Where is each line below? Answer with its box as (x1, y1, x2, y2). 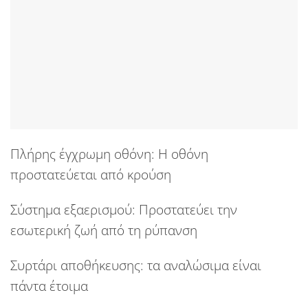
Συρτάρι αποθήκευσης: (10, 255, 144, 274)
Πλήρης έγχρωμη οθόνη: (10, 144, 155, 164)
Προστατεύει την (135, 199, 237, 219)
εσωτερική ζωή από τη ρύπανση (10, 220, 197, 239)
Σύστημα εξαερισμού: (10, 199, 135, 219)
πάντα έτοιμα (10, 276, 88, 295)
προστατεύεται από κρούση (10, 165, 171, 184)
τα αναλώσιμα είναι (144, 255, 261, 274)
